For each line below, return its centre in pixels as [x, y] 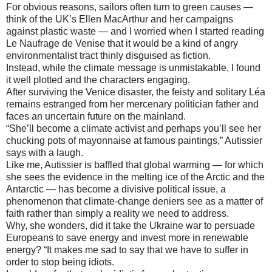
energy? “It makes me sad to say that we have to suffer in [127, 250]
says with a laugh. [45, 153]
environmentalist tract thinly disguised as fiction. [108, 56]
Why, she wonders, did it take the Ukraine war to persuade [131, 226]
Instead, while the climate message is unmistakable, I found [133, 68]
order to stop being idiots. [60, 262]
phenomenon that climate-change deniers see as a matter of [134, 202]
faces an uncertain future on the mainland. [96, 117]
